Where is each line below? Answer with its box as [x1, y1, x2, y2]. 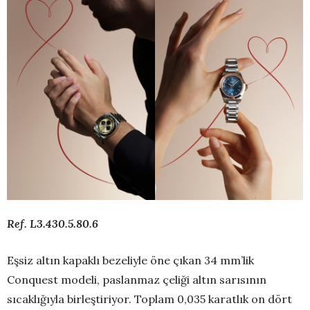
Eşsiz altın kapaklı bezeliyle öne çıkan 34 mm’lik [7, 253, 254, 268]
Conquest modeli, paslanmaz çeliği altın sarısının [7, 273, 266, 287]
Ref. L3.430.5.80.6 [7, 217, 98, 231]
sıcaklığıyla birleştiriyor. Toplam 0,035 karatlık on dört [7, 292, 292, 307]
